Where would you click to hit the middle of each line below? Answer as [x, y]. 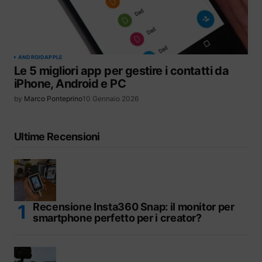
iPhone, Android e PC [70, 84]
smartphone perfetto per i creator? [117, 218]
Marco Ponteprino [53, 99]
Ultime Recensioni [57, 136]
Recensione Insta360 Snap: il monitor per [134, 206]
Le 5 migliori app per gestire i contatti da [122, 71]
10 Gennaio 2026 [111, 99]
